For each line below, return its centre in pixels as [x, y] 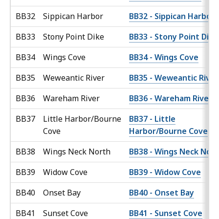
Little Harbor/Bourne [82, 119]
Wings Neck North [78, 152]
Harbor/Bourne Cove [168, 131]
